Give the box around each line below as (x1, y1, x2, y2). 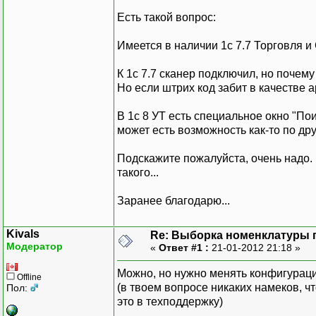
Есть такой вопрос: (117, 11, 216, 23)
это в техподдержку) (117, 295, 223, 308)
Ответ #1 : (159, 241, 209, 253)
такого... (117, 166, 159, 178)
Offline (15, 272, 42, 282)
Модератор (6, 240, 63, 252)
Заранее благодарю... (117, 194, 230, 207)
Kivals (6, 227, 39, 240)
